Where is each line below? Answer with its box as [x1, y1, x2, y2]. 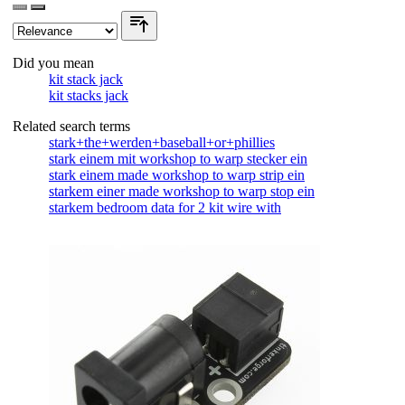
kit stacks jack [49, 87, 128, 103]
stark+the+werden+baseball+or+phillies [49, 134, 275, 150]
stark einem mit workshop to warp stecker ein [49, 150, 307, 166]
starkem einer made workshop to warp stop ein [49, 183, 315, 199]
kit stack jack [49, 71, 123, 87]
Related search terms [13, 118, 130, 134]
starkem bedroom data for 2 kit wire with [49, 199, 281, 215]
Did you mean [13, 54, 94, 71]
